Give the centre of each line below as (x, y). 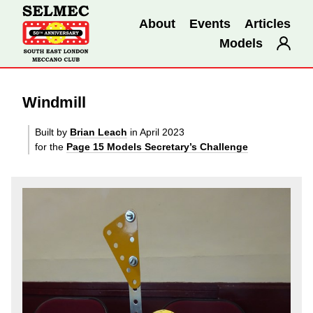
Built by (52, 132)
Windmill (54, 102)
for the (51, 147)
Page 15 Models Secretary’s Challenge (157, 147)
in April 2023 (156, 132)
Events (210, 23)
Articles (268, 23)
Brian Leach (99, 132)
